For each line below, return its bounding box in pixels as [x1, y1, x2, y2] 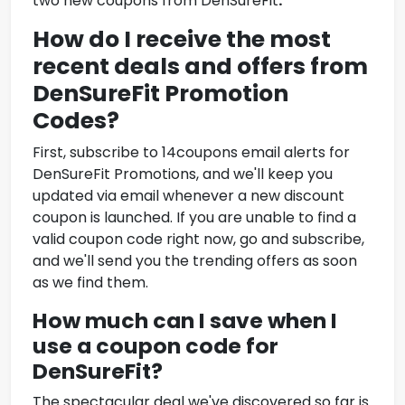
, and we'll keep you [196, 164, 333, 185]
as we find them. [33, 272, 148, 294]
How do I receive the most [33, 24, 331, 56]
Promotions [110, 164, 196, 185]
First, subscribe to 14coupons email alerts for [33, 142, 350, 164]
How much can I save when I [33, 306, 337, 336]
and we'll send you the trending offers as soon [33, 250, 357, 272]
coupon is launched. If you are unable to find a [33, 207, 356, 229]
